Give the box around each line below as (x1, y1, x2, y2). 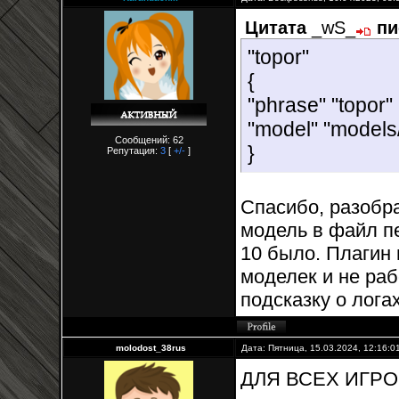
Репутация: (107, 145, 160, 156)
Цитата (245, 18, 306, 37)
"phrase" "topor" (248, 94, 393, 117)
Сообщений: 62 (114, 134, 183, 145)
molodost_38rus (115, 343, 186, 353)
